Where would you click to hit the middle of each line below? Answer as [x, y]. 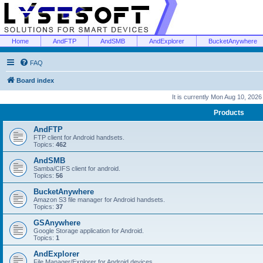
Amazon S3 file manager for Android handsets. [99, 200]
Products [229, 113]
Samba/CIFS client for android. [77, 168]
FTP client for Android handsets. [79, 137]
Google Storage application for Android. [89, 231]
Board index [35, 80]
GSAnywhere [57, 223]
